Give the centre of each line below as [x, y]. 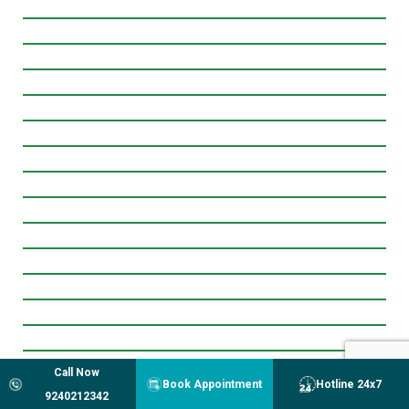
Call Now [76, 372]
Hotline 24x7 [349, 384]
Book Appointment [213, 384]
